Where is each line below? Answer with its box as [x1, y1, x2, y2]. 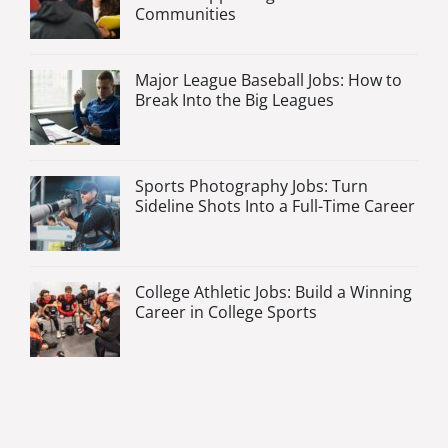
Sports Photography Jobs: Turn [135, 174, 368, 197]
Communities [135, 2, 236, 25]
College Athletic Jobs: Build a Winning [135, 280, 412, 303]
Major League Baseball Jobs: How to [135, 68, 402, 91]
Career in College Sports [135, 300, 317, 323]
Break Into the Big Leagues [135, 88, 334, 111]
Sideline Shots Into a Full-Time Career [135, 194, 415, 217]
